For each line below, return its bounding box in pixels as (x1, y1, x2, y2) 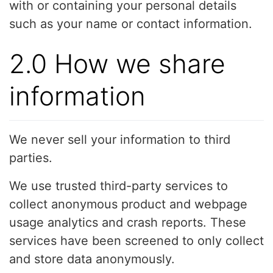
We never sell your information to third (9, 132, 230, 147)
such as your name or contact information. (9, 16, 252, 31)
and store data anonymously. (9, 251, 175, 266)
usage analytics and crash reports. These (9, 214, 246, 230)
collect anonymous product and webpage (9, 196, 247, 211)
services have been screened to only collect (9, 233, 264, 248)
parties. (9, 150, 52, 165)
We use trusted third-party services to (9, 178, 228, 193)
